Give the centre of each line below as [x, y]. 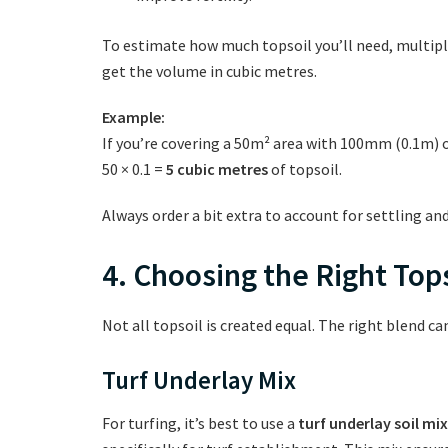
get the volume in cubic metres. [209, 71]
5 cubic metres [217, 169]
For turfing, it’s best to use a [200, 423]
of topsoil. [305, 169]
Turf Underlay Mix [199, 379]
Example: [133, 117]
